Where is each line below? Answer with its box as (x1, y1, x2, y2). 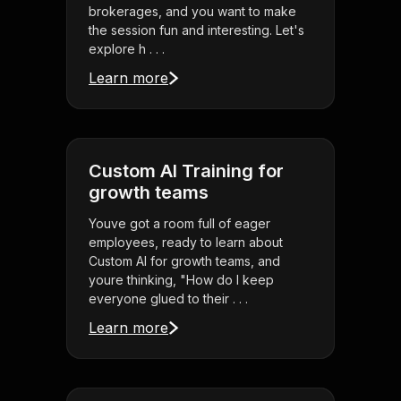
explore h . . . (89, 41, 165, 57)
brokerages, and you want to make (89, 4, 296, 20)
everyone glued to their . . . (89, 291, 248, 307)
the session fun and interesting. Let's (89, 22, 304, 38)
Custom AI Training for (89, 160, 284, 183)
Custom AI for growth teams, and (89, 253, 280, 269)
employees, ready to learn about (89, 235, 283, 251)
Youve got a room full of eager (89, 216, 270, 232)
